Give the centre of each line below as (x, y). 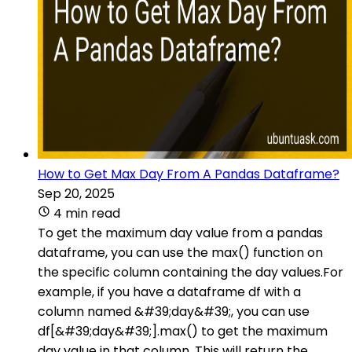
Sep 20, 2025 (76, 193)
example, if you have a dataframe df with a (169, 291)
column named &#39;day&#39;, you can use (174, 311)
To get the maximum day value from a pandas (180, 233)
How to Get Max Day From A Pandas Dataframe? (189, 174)
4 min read (87, 213)
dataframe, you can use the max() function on (180, 252)
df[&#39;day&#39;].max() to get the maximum (183, 331)
